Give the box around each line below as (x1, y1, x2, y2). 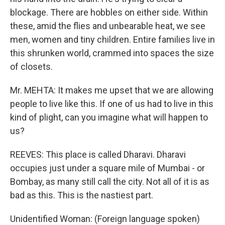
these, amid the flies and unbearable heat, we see (10, 21, 205, 31)
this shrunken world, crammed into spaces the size (10, 48, 214, 58)
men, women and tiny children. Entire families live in (10, 34, 215, 45)
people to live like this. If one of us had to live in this (10, 98, 213, 109)
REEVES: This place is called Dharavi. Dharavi (10, 149, 186, 160)
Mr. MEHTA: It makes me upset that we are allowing (10, 85, 213, 95)
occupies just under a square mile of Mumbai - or (10, 163, 205, 173)
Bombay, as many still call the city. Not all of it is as (10, 176, 209, 187)
